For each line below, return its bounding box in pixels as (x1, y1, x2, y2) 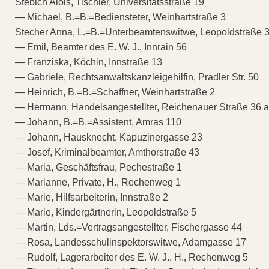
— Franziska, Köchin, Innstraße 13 (15, 56, 162, 67)
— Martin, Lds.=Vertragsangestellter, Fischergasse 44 (15, 222, 242, 232)
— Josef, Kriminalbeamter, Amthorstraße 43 (15, 147, 199, 157)
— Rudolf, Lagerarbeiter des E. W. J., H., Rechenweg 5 (15, 252, 248, 262)
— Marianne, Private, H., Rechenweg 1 (15, 177, 181, 187)
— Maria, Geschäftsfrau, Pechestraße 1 (15, 162, 182, 172)
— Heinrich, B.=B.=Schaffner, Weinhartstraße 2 (15, 86, 215, 97)
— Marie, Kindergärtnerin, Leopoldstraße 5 (15, 207, 196, 217)
